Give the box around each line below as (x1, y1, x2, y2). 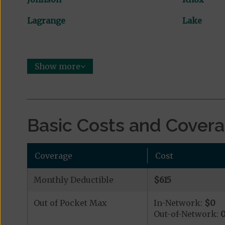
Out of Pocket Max (33, 197, 107, 208)
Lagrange (27, 15, 65, 26)
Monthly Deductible (33, 174, 114, 185)
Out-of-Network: (153, 208, 220, 219)
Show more (34, 61, 80, 71)
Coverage (34, 150, 72, 161)
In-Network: (153, 197, 204, 208)
